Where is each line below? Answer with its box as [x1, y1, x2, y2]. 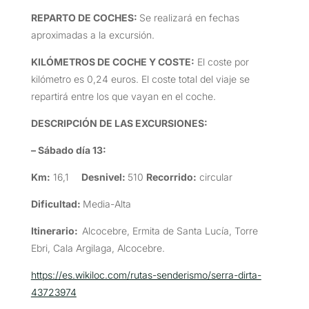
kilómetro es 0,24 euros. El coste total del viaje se [30, 72, 250, 85]
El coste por [194, 55, 249, 68]
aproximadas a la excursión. [30, 28, 154, 41]
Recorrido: [146, 170, 197, 183]
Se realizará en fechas [139, 11, 239, 23]
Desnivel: [68, 170, 128, 183]
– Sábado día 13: [30, 143, 106, 156]
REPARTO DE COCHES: [30, 11, 139, 23]
